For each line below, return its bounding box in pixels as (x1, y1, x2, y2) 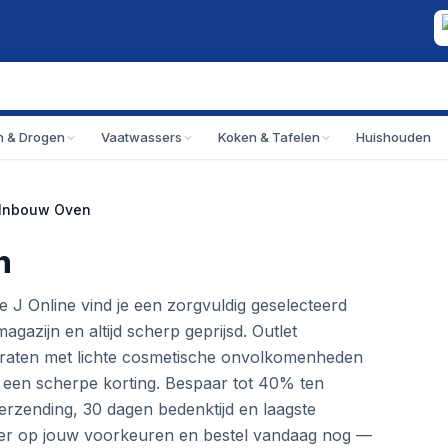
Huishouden (356, 129, 431, 145)
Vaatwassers (101, 129, 182, 145)
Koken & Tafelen (218, 129, 320, 145)
